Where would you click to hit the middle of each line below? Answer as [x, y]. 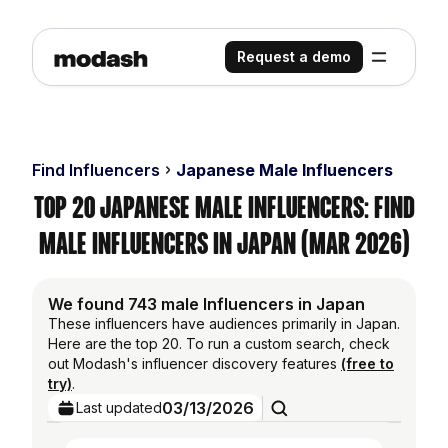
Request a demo [294, 56]
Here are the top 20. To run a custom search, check [219, 343]
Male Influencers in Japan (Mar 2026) [224, 243]
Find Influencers [96, 170]
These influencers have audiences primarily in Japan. [224, 323]
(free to [367, 363]
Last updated [119, 407]
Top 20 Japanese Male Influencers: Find [224, 207]
